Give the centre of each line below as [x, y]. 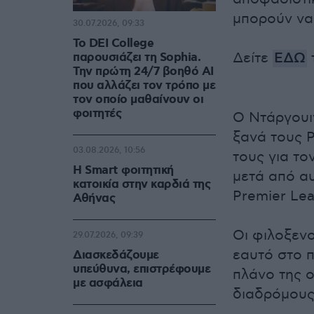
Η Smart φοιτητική [123, 171]
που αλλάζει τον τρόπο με [144, 86]
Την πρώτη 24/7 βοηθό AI [143, 72]
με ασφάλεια [108, 284]
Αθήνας [94, 199]
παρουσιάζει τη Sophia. [137, 58]
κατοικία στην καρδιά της [142, 185]
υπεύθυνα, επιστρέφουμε [142, 269]
